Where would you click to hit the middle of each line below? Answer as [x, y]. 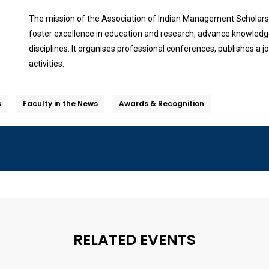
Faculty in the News [60, 103]
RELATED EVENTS [134, 240]
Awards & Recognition [161, 103]
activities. [46, 63]
